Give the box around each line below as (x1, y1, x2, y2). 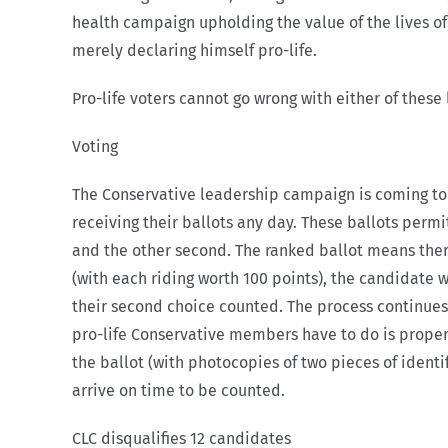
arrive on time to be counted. (72, 381, 285, 400)
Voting (72, 137, 118, 156)
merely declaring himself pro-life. (72, 41, 317, 60)
